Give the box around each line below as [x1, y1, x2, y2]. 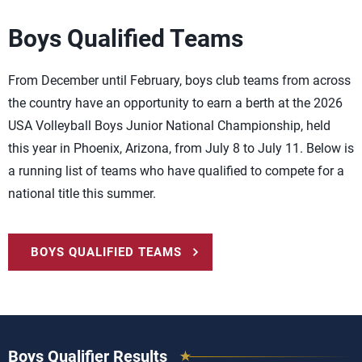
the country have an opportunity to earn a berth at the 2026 [8, 95, 343, 111]
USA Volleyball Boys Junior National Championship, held [8, 118, 330, 133]
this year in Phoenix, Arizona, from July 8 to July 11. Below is [8, 141, 354, 156]
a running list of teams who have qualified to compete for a [8, 163, 344, 179]
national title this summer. [8, 186, 156, 201]
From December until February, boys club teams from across [8, 73, 351, 88]
